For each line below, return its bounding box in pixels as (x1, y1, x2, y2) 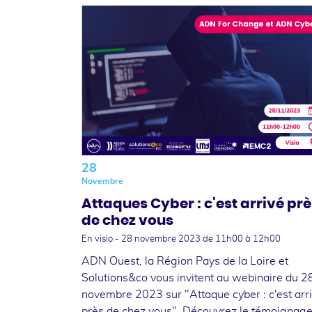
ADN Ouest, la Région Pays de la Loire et (81, 255, 288, 267)
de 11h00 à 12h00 (203, 234, 281, 244)
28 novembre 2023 (121, 234, 203, 244)
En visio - (81, 234, 121, 244)
